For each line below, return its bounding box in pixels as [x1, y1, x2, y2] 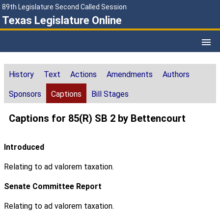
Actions [70, 70, 97, 80]
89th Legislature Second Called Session [2, 3, 127, 11]
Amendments [107, 70, 153, 80]
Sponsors [9, 89, 41, 99]
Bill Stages [91, 89, 129, 99]
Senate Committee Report [4, 182, 102, 192]
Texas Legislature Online [2, 14, 122, 27]
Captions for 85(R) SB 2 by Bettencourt [9, 112, 186, 125]
